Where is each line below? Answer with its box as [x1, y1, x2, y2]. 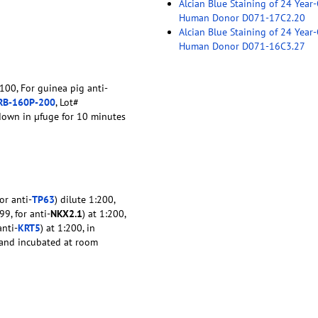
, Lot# [55, 95, 79, 109]
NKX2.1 [50, 207, 82, 220]
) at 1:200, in [40, 221, 95, 234]
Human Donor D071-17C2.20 [178, 11, 305, 24]
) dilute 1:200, [55, 192, 115, 206]
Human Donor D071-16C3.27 [178, 39, 305, 53]
